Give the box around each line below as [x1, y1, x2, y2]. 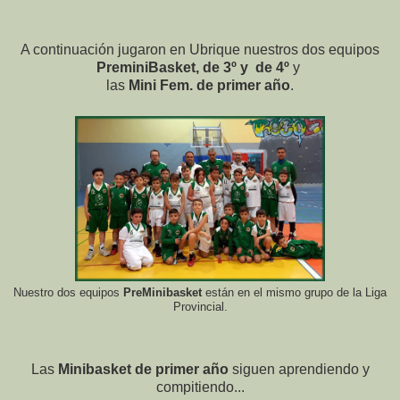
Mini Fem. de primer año [129, 78, 290, 94]
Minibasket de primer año [57, 362, 229, 378]
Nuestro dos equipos [13, 287, 123, 300]
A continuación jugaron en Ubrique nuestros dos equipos [21, 42, 379, 58]
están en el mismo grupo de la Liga [205, 287, 387, 300]
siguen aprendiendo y [228, 362, 370, 378]
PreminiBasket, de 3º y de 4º [96, 60, 289, 76]
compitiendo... [155, 379, 245, 396]
